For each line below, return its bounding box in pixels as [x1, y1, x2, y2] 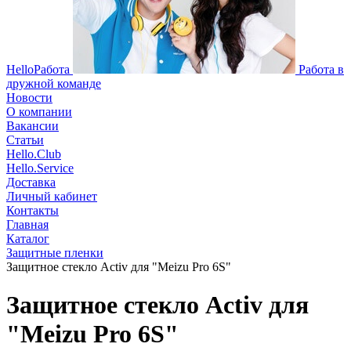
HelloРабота [6, 63, 70, 76]
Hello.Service [6, 161, 74, 175]
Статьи [6, 133, 44, 147]
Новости [6, 91, 52, 104]
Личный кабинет [6, 190, 97, 203]
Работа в [299, 63, 344, 76]
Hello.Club [6, 147, 61, 161]
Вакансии [6, 119, 59, 132]
